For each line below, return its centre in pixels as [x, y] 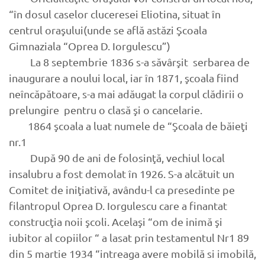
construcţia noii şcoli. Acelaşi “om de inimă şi [116, 222]
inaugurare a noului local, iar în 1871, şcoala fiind [124, 78]
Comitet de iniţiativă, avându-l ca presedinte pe [122, 190]
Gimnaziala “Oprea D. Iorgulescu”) [90, 46]
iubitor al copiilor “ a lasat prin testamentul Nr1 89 [129, 238]
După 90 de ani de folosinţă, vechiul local [117, 158]
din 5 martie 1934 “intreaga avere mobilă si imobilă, [132, 254]
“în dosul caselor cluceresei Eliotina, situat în [115, 14]
